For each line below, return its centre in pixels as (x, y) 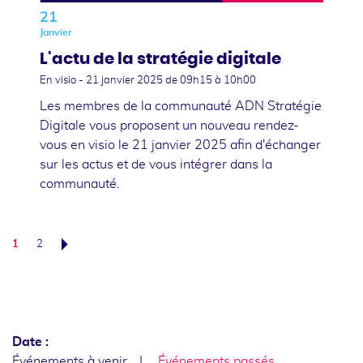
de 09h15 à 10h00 (211, 80)
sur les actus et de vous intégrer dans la (156, 164)
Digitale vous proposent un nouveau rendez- (169, 125)
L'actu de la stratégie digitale (160, 59)
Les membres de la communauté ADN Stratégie (181, 106)
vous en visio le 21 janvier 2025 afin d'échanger (180, 145)
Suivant (176, 250)
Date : (30, 342)
